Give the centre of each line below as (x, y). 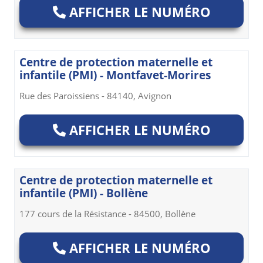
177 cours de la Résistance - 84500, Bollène (107, 214)
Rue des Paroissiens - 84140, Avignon (95, 95)
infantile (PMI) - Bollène (84, 193)
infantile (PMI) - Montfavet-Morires (115, 75)
